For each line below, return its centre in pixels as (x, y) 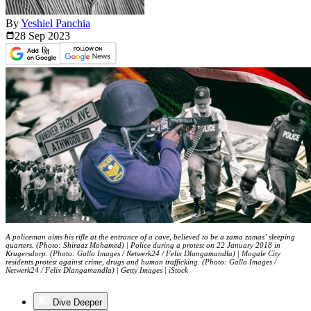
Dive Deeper (77, 303)
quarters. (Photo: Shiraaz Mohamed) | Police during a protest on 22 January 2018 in (143, 245)
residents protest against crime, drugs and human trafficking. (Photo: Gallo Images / (141, 262)
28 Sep (31, 36)
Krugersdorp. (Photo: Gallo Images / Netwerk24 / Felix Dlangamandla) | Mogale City (143, 254)
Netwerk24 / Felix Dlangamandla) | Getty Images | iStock (97, 270)
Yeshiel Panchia (56, 24)
